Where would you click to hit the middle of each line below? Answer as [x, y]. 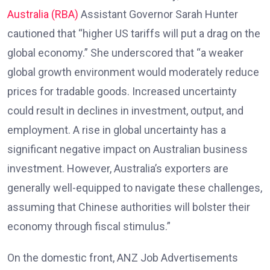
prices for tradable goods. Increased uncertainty [122, 91]
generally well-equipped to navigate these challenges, [135, 187]
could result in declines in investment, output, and [125, 110]
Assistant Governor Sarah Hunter [158, 14]
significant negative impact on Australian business [127, 149]
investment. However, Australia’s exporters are [118, 168]
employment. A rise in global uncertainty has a [117, 130]
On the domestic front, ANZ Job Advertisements [123, 257]
